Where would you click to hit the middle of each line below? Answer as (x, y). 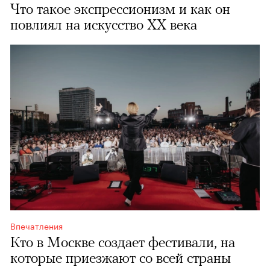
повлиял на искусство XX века (104, 25)
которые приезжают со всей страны (121, 258)
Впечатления (36, 226)
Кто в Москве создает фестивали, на (123, 242)
